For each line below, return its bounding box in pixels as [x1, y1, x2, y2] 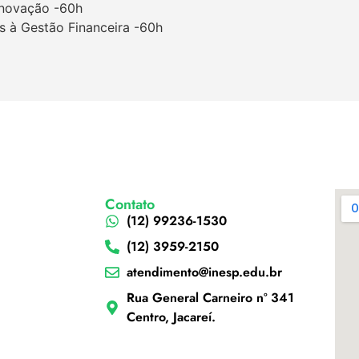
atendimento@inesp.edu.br [127, 263, 283, 281]
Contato [104, 194, 155, 215]
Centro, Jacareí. [127, 308, 220, 326]
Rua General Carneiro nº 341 [127, 288, 295, 307]
